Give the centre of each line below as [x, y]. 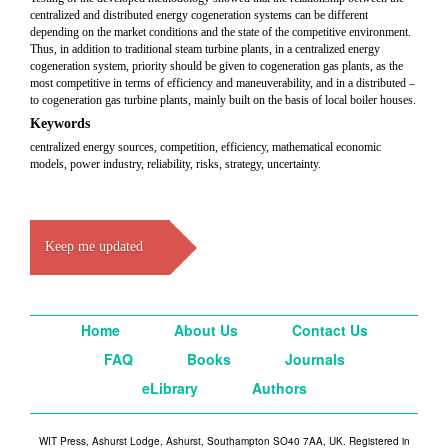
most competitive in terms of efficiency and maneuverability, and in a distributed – [222, 83]
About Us [205, 330]
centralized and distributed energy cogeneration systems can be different [199, 15]
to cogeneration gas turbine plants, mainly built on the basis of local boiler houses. [223, 100]
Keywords [60, 123]
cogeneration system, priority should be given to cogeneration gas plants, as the [216, 66]
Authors [279, 388]
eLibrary [169, 388]
